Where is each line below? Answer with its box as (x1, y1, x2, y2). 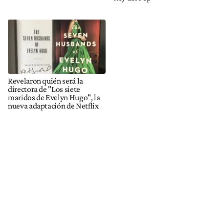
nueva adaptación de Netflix (8, 101, 99, 111)
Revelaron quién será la (8, 76, 83, 86)
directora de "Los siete (8, 84, 80, 94)
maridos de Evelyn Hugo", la (8, 92, 100, 103)
